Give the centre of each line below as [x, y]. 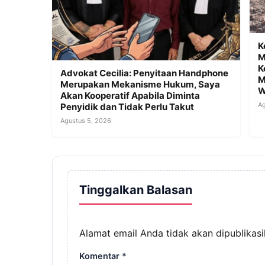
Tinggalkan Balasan [136, 190]
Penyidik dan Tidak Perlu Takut [127, 106]
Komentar [101, 256]
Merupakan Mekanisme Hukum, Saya [140, 84]
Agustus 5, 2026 [86, 120]
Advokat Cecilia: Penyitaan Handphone [144, 73]
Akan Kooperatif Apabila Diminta [130, 95]
